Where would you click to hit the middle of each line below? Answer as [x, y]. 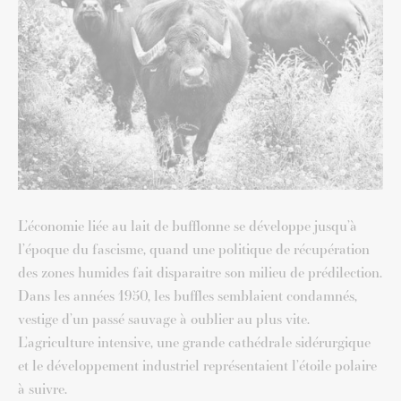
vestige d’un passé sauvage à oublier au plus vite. [164, 319]
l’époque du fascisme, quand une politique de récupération [194, 249]
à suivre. [43, 388]
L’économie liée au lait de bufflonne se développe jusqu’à [188, 226]
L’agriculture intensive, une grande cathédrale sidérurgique [194, 342]
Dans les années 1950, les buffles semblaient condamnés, [188, 295]
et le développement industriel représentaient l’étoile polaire [197, 365]
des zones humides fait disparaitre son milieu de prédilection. [200, 272]
